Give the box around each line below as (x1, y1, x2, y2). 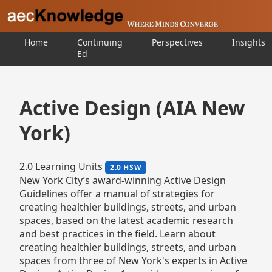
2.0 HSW (110, 161, 142, 172)
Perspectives (152, 36, 203, 48)
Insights (232, 36, 265, 48)
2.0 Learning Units (19, 160, 103, 173)
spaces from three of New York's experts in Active (19, 253, 247, 267)
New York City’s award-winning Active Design (19, 173, 226, 187)
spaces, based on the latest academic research (19, 213, 233, 227)
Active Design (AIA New (19, 95, 245, 121)
